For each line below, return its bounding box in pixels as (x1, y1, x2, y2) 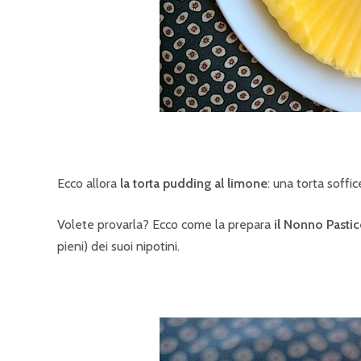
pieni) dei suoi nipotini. (57, 239, 180, 254)
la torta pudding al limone (120, 176, 268, 191)
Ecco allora (57, 176, 120, 191)
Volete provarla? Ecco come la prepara (57, 217, 271, 232)
